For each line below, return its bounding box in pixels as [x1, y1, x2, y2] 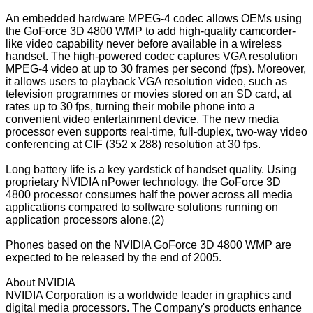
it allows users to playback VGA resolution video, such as [6, 75, 287, 88]
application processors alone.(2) [6, 214, 164, 226]
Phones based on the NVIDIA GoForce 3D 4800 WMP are [6, 239, 291, 252]
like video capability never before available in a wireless [6, 38, 282, 50]
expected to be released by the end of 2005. [6, 252, 221, 264]
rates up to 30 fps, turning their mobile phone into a [6, 101, 255, 113]
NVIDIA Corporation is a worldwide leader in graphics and [6, 289, 291, 302]
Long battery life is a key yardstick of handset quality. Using [6, 163, 296, 176]
